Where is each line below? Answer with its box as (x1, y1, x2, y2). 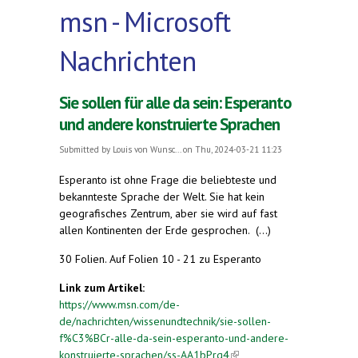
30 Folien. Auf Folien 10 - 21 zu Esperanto (59, 251, 261, 266)
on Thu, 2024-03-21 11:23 (181, 143, 282, 155)
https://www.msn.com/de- (59, 296, 180, 312)
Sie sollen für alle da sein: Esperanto (59, 91, 292, 113)
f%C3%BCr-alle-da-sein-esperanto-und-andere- (59, 330, 288, 345)
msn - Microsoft (59, 2, 230, 40)
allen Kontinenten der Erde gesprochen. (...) (59, 222, 271, 237)
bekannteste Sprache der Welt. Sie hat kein (59, 189, 265, 204)
